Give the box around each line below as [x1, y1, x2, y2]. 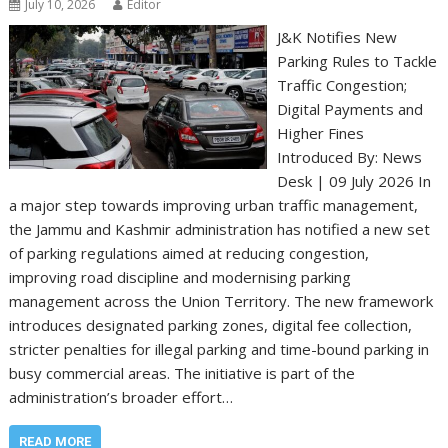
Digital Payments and [276, 99, 423, 119]
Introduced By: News [276, 147, 422, 167]
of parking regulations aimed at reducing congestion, [9, 243, 370, 263]
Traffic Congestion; [276, 75, 407, 95]
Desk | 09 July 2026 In [276, 171, 431, 191]
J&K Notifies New [276, 27, 397, 47]
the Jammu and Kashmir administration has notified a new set [9, 219, 431, 239]
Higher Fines [276, 123, 364, 143]
